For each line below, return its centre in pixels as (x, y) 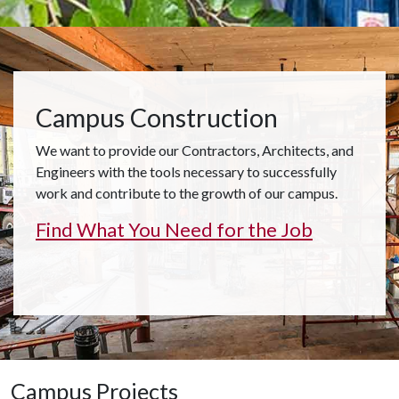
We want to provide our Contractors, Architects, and (195, 150)
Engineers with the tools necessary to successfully (186, 171)
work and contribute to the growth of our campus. (187, 193)
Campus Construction (157, 118)
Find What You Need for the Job (174, 230)
